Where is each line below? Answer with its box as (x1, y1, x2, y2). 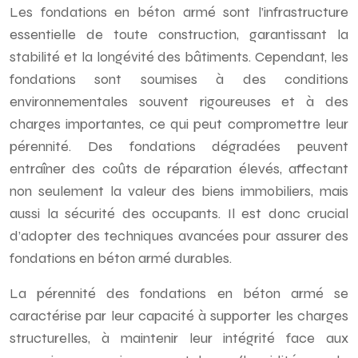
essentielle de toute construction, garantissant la (10, 26, 348, 43)
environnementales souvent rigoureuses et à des (10, 93, 348, 110)
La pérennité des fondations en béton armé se (10, 284, 348, 302)
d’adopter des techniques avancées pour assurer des (10, 227, 348, 245)
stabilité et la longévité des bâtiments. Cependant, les (10, 48, 348, 66)
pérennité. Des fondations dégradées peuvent (10, 137, 348, 155)
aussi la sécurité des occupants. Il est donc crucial (10, 205, 348, 222)
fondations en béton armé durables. (10, 249, 232, 267)
